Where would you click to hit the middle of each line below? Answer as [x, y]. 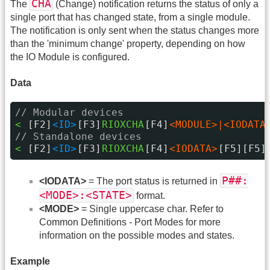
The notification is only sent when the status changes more [135, 30]
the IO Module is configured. [70, 57]
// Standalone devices [78, 137]
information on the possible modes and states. [137, 235]
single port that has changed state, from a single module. [130, 17]
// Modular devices [69, 113]
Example [30, 262]
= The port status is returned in [153, 181]
